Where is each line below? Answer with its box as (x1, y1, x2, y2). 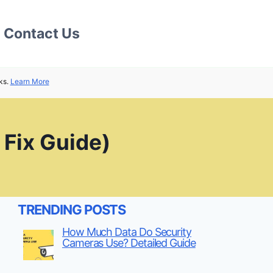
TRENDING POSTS (18, 201, 126, 218)
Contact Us (4, 25, 80, 42)
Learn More (10, 77, 49, 86)
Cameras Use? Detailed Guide (62, 236, 196, 249)
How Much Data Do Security (62, 225, 191, 238)
